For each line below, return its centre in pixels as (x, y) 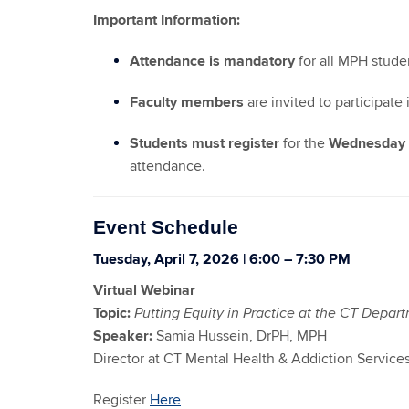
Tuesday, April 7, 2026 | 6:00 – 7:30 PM (222, 259)
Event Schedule (166, 227)
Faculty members (187, 102)
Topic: (112, 313)
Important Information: (167, 20)
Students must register (204, 143)
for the (304, 143)
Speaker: (123, 336)
